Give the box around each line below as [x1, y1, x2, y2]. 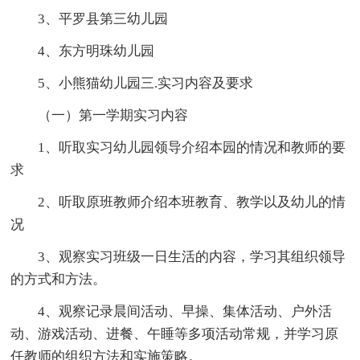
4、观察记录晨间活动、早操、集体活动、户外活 [38, 303, 333, 319]
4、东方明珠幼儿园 [38, 43, 155, 59]
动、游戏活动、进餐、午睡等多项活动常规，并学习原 [10, 325, 339, 342]
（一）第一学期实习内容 [38, 107, 189, 123]
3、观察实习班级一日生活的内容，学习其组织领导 [38, 248, 346, 264]
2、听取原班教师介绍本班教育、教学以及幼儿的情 [38, 194, 346, 210]
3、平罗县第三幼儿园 [38, 10, 169, 27]
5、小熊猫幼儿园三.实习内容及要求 [38, 75, 254, 91]
